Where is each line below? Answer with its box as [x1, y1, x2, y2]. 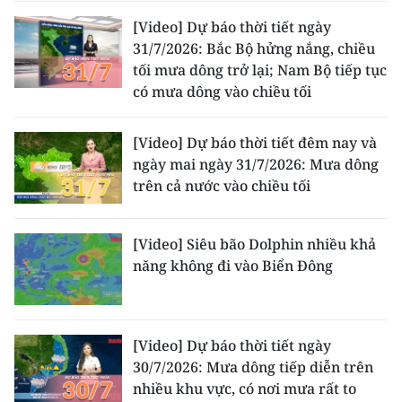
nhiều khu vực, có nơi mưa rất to [133, 379, 356, 398]
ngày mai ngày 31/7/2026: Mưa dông [133, 154, 379, 174]
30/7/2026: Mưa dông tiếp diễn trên [133, 357, 373, 377]
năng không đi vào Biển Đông [133, 256, 333, 275]
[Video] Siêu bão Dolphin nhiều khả [133, 234, 376, 254]
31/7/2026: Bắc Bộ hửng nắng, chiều [133, 39, 375, 58]
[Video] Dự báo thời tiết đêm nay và [133, 133, 377, 153]
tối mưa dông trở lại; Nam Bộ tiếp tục [133, 60, 387, 80]
